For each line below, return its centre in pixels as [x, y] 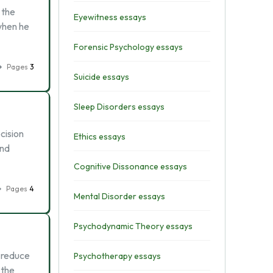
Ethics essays [99, 136]
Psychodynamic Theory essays [133, 226]
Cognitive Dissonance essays [130, 166]
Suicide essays [101, 77]
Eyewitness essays [110, 17]
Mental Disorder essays [119, 196]
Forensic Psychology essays [128, 47]
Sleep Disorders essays [119, 107]
